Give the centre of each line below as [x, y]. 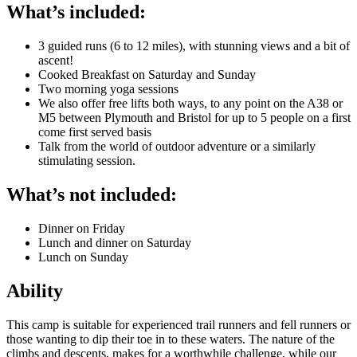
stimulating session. [87, 161]
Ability [35, 290]
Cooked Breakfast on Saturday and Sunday [147, 75]
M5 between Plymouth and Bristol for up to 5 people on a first [194, 118]
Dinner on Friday [82, 228]
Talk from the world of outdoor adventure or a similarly [177, 147]
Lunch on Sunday [83, 257]
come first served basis [95, 132]
